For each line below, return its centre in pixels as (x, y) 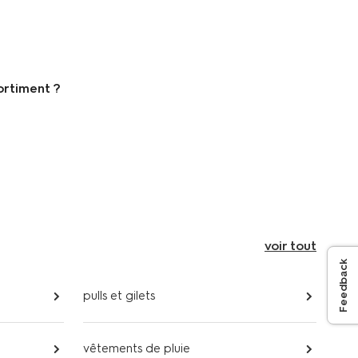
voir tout (290, 246)
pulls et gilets (119, 296)
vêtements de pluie (137, 348)
